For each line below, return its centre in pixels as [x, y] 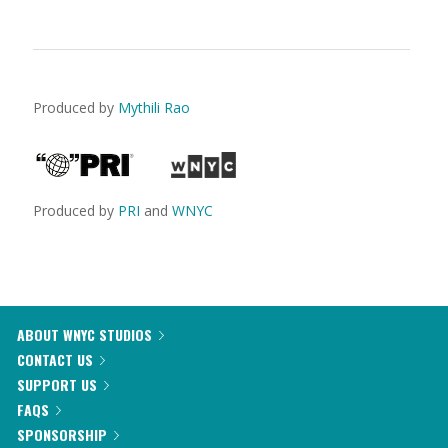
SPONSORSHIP [62, 434]
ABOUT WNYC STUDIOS [84, 334]
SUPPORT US [57, 384]
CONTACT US [55, 359]
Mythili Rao [154, 107]
